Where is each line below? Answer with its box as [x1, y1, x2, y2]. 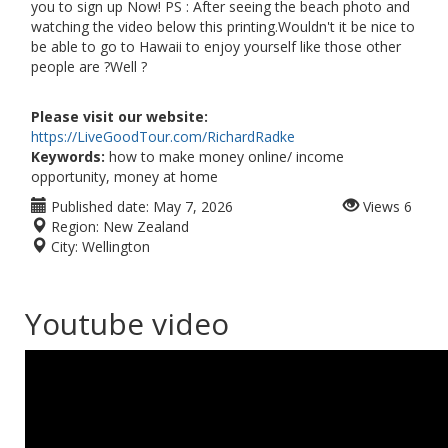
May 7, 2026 [153, 197, 233, 216]
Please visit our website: [31, 107, 208, 126]
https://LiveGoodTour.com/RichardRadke [31, 127, 295, 146]
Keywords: [31, 147, 105, 166]
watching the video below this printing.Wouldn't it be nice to [31, 17, 415, 36]
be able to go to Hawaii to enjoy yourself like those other [31, 37, 401, 56]
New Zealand [103, 217, 189, 236]
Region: [47, 217, 99, 236]
